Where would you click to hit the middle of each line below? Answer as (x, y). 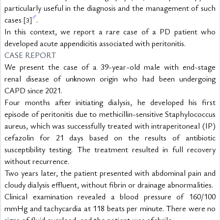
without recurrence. (37, 161)
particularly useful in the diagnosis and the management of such (110, 8)
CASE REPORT (30, 55)
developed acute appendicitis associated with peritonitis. (95, 43)
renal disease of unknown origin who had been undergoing (110, 79)
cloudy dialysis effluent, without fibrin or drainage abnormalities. (109, 185)
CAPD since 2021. (33, 90)
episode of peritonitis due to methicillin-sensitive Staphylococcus (110, 114)
